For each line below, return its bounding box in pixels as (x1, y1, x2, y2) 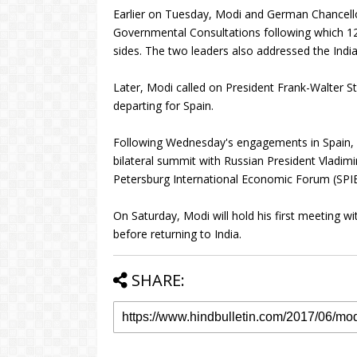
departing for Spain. (113, 98, 214, 113)
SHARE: (131, 269, 185, 291)
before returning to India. (113, 226, 241, 241)
